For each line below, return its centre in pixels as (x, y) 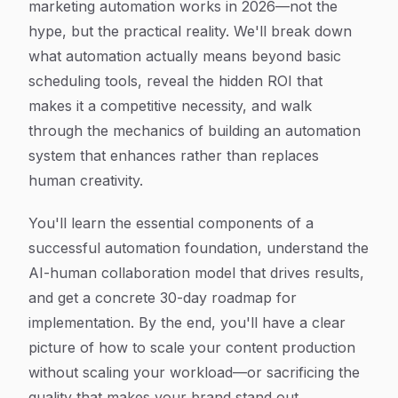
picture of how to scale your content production (192, 347)
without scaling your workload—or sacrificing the (194, 372)
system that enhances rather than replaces (174, 155)
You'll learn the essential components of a (171, 223)
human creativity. (86, 180)
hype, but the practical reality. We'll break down (190, 31)
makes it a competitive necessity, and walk (170, 106)
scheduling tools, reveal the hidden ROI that (175, 81)
